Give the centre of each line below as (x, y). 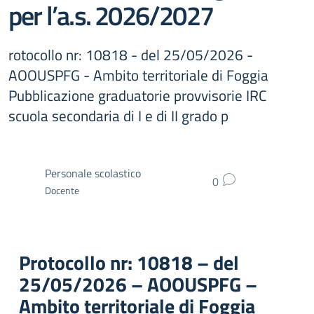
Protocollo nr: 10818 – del (129, 262)
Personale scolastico (93, 173)
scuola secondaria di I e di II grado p (118, 116)
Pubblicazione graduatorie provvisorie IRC (137, 95)
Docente (62, 190)
